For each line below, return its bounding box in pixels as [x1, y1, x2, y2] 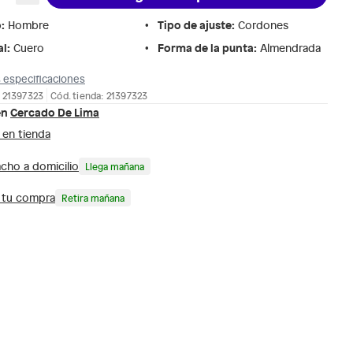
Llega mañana [85, 159, 144, 173]
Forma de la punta [158, 39, 254, 55]
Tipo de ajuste [158, 17, 232, 32]
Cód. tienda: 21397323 [50, 88, 148, 102]
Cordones [238, 17, 288, 32]
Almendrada [260, 40, 321, 55]
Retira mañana [61, 191, 124, 204]
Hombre [8, 17, 49, 32]
